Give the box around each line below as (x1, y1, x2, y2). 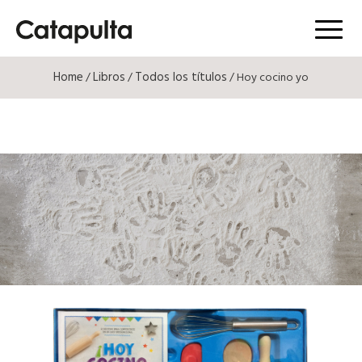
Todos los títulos (135, 68, 227, 87)
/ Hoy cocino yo (227, 69, 309, 87)
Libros (93, 68, 125, 87)
